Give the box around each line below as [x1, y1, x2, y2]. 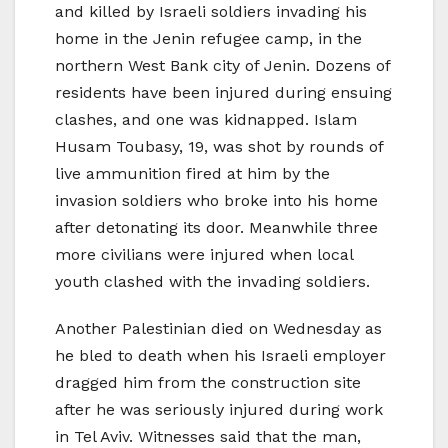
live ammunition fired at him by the [55, 164, 330, 184]
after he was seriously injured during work [55, 400, 383, 420]
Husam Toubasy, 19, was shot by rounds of [55, 137, 383, 157]
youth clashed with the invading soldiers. [55, 272, 370, 292]
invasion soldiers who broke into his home [55, 191, 378, 211]
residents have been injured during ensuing [55, 83, 392, 103]
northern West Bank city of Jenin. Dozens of [55, 56, 390, 76]
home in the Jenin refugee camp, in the [55, 29, 362, 49]
